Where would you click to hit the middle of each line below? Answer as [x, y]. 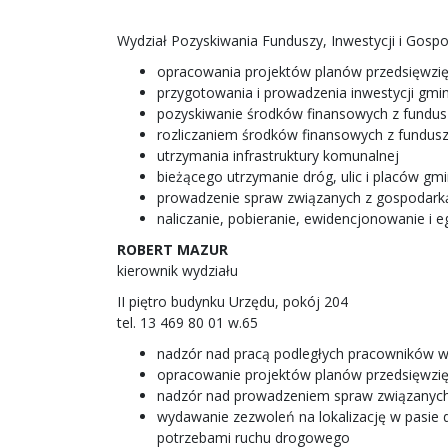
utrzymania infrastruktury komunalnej [278, 155]
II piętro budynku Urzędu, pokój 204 [232, 301]
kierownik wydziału [177, 270]
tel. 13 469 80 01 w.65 [187, 322]
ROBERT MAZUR [172, 249]
